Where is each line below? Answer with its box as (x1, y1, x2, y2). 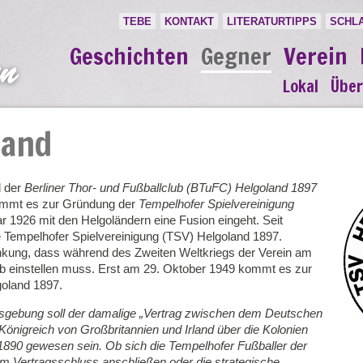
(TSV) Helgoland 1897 (162, 229, 279, 243)
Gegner (201, 41, 271, 72)
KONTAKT (164, 15, 214, 28)
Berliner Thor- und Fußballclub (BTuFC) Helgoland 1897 (24, 181, 317, 194)
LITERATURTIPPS (227, 15, 317, 28)
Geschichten (70, 41, 189, 72)
